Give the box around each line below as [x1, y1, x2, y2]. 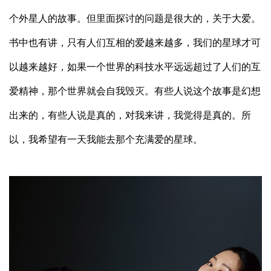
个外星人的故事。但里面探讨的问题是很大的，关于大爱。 [9, 13, 261, 24]
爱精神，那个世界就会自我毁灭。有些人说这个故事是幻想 [9, 86, 261, 97]
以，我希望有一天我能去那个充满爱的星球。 [9, 134, 203, 145]
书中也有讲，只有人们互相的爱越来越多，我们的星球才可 [9, 38, 261, 48]
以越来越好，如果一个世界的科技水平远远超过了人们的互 [9, 62, 261, 73]
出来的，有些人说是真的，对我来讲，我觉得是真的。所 [9, 110, 251, 121]
